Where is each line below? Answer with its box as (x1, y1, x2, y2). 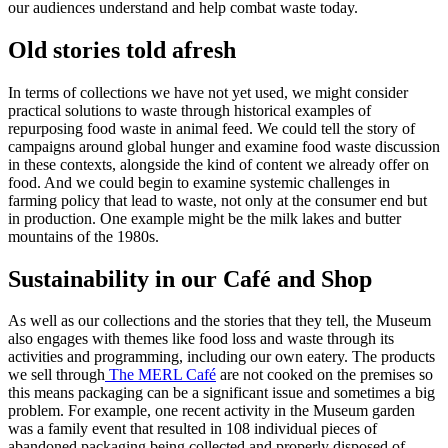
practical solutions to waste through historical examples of (8, 101, 371, 119)
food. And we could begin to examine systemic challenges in (8, 173, 390, 191)
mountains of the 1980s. (8, 227, 159, 245)
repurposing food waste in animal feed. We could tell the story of (8, 119, 415, 137)
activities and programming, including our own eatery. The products (8, 348, 435, 366)
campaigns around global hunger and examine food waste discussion (8, 137, 440, 155)
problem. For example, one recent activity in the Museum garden (8, 402, 415, 420)
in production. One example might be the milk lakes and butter (8, 209, 401, 227)
